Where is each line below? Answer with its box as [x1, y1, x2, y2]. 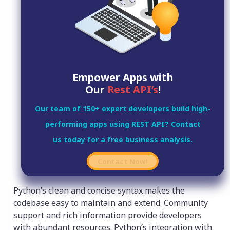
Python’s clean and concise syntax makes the [13, 185, 185, 197]
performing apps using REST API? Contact [45, 119, 201, 129]
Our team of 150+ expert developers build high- [35, 104, 210, 114]
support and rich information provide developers [13, 209, 202, 221]
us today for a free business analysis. [53, 135, 193, 145]
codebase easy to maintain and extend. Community [13, 197, 208, 209]
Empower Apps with [72, 70, 174, 85]
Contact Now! [98, 156, 148, 166]
